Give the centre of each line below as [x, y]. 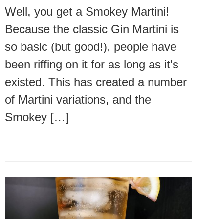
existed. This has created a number [96, 82]
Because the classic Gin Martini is [92, 29]
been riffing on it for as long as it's [92, 65]
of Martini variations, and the [78, 100]
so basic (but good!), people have [91, 47]
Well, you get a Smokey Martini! [87, 12]
